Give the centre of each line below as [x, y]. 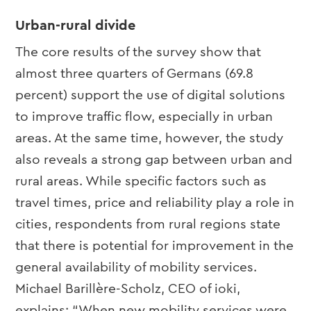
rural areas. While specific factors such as [141, 182]
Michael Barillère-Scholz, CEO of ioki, [128, 289]
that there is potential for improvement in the [155, 246]
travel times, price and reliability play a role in [155, 203]
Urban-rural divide [76, 26]
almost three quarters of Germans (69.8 [135, 74]
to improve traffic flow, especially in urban [144, 117]
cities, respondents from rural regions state [148, 225]
